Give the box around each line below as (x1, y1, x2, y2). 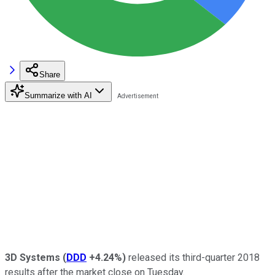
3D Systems (5, 251, 63, 263)
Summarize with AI (25, 90, 92, 100)
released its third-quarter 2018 (126, 251, 260, 263)
